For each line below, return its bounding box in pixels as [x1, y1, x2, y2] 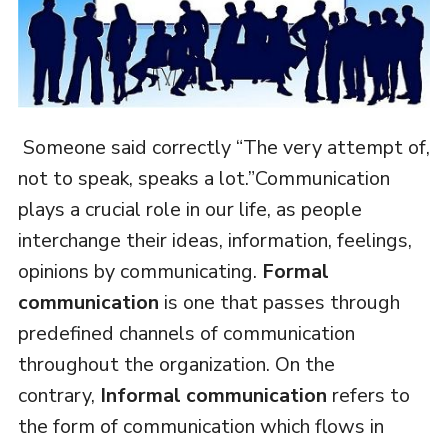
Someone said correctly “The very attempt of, [17, 134, 430, 162]
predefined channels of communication [17, 320, 355, 348]
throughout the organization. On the [17, 351, 335, 379]
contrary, [17, 382, 100, 410]
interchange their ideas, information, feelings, [17, 227, 412, 255]
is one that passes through [158, 289, 400, 317]
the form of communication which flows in [17, 413, 384, 441]
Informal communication [99, 382, 327, 410]
